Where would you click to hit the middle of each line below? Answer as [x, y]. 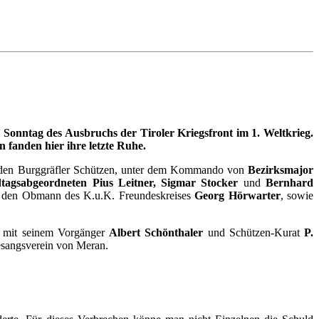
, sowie [297, 196]
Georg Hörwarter [237, 196]
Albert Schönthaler [156, 233]
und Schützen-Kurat [254, 233]
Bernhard [287, 183]
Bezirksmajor [281, 170]
